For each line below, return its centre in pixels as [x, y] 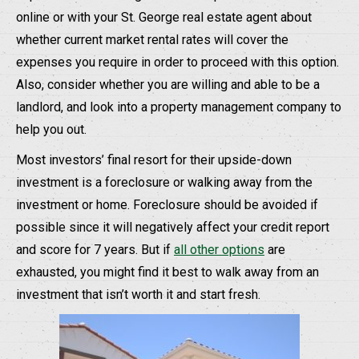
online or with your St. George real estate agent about [164, 17]
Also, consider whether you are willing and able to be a [168, 85]
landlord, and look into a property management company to [179, 107]
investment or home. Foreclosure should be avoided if [167, 205]
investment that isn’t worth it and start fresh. [138, 294]
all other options [219, 250]
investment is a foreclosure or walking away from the [164, 182]
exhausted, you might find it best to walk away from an [167, 272]
